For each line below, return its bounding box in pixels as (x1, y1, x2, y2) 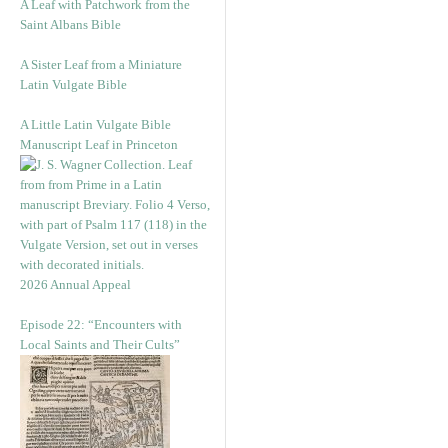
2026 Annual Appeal (20, 277, 131, 292)
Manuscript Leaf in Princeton (20, 137, 178, 152)
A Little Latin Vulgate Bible (20, 117, 171, 132)
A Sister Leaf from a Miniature (20, 57, 182, 72)
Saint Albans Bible (20, 17, 121, 32)
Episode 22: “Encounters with (20, 317, 182, 332)
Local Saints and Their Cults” (20, 337, 180, 352)
